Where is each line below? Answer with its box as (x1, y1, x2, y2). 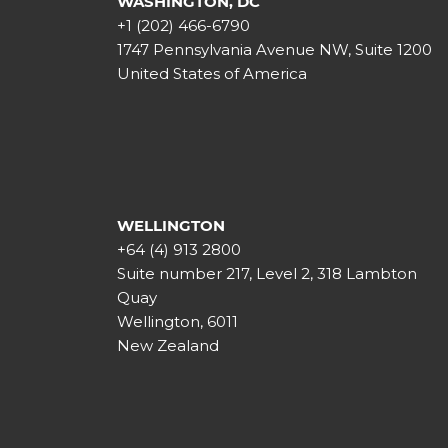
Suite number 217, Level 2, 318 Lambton (117, 264, 418, 284)
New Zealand (117, 336, 220, 356)
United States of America (117, 64, 308, 84)
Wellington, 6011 (117, 312, 239, 332)
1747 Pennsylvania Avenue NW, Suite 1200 (117, 40, 433, 60)
